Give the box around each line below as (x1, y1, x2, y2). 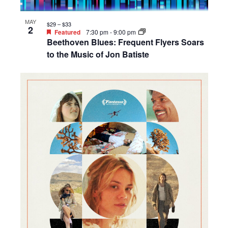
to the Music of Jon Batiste (46, 48, 149, 60)
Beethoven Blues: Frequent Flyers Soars (46, 36, 204, 48)
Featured (54, 27, 80, 37)
